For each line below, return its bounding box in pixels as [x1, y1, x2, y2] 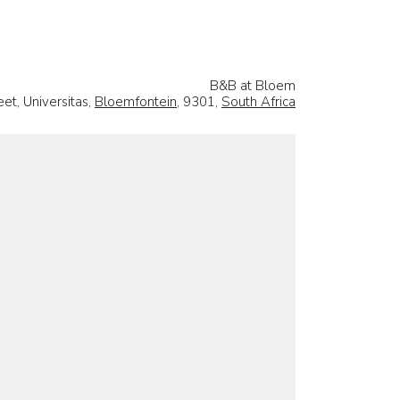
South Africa [221, 92, 296, 111]
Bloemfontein [95, 92, 177, 111]
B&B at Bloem [210, 76, 296, 95]
